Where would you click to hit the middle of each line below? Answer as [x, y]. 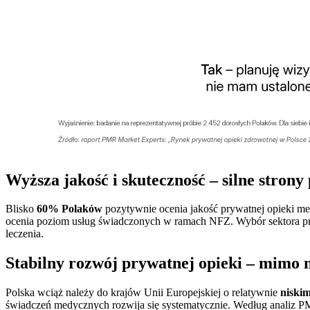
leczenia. [25, 234]
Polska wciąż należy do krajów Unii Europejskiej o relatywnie [143, 293]
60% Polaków [70, 209]
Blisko [21, 209]
